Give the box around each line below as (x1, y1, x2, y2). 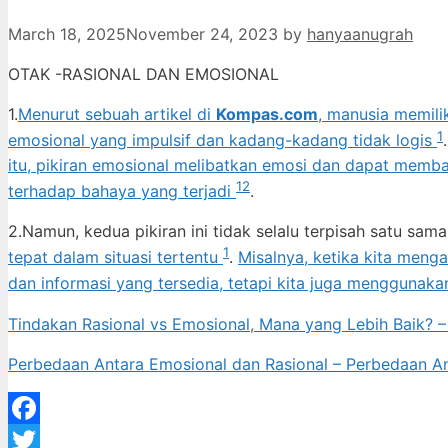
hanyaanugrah (307, 24, 413, 45)
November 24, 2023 (126, 24, 278, 45)
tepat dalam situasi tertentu (8, 247, 223, 268)
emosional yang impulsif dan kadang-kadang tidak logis (8, 130, 437, 151)
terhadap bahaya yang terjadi (8, 181, 236, 202)
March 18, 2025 (8, 24, 126, 45)
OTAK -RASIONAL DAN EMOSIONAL (8, 64, 279, 85)
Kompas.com (216, 104, 318, 125)
